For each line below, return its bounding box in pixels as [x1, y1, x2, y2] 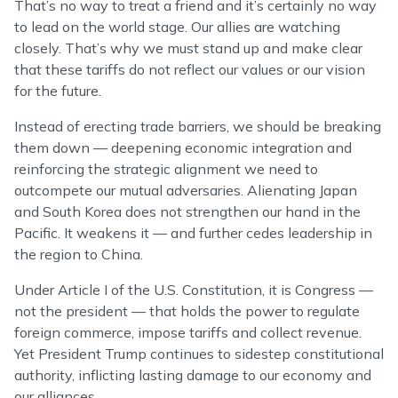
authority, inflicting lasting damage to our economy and [14, 366, 371, 385]
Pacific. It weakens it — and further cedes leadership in [14, 224, 372, 243]
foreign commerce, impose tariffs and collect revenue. [14, 323, 362, 342]
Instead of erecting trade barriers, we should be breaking [14, 117, 381, 136]
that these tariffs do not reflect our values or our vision [14, 60, 365, 79]
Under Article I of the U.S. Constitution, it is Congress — [14, 281, 373, 299]
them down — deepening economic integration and [14, 139, 352, 157]
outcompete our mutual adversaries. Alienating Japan [14, 181, 357, 200]
